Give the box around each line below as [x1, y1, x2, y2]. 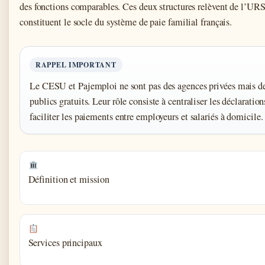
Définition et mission [28, 173, 109, 186]
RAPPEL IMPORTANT [35, 60, 117, 70]
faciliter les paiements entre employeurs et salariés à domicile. [30, 110, 263, 124]
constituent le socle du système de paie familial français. [20, 15, 232, 29]
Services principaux [28, 236, 102, 250]
